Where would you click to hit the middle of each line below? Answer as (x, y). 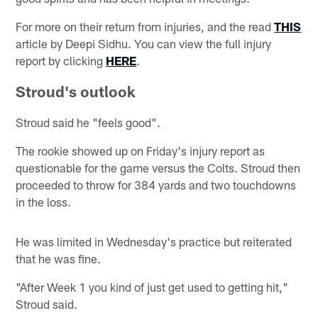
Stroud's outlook (76, 91)
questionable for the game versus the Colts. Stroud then (158, 167)
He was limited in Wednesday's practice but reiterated (154, 241)
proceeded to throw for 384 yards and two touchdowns (156, 184)
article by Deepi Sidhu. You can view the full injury (144, 43)
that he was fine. (59, 258)
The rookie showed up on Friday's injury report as (141, 150)
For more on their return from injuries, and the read (145, 26)
